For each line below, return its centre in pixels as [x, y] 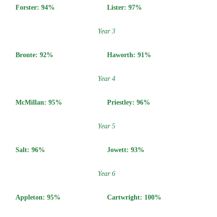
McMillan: [32, 102]
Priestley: [122, 102]
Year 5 [107, 126]
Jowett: [119, 150]
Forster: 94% [35, 7]
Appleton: [31, 197]
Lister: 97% [124, 7]
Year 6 [107, 173]
